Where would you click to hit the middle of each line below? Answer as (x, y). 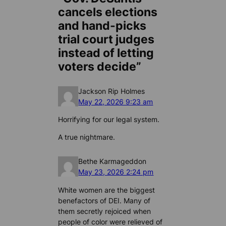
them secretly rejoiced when (105, 211)
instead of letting (106, 53)
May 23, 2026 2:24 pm (116, 172)
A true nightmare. (87, 137)
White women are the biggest (107, 190)
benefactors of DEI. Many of (104, 200)
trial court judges (106, 40)
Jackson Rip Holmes (112, 91)
